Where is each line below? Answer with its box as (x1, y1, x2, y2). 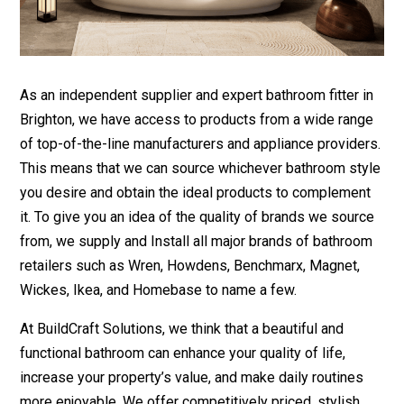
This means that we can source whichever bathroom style (20, 160, 381, 178)
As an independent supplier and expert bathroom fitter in (20, 87, 374, 105)
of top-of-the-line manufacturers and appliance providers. (20, 135, 381, 153)
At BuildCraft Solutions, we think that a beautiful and (20, 320, 344, 338)
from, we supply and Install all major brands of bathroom (20, 233, 373, 251)
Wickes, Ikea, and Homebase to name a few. (20, 281, 298, 299)
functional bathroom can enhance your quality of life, (20, 344, 346, 363)
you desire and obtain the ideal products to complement (20, 184, 372, 202)
